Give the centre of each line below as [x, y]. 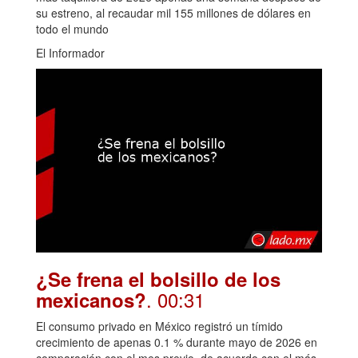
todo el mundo [72, 28]
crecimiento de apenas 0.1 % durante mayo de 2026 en [177, 342]
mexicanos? [91, 300]
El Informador [70, 52]
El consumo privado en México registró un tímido [159, 326]
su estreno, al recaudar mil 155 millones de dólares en [173, 12]
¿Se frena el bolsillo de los [158, 279]
